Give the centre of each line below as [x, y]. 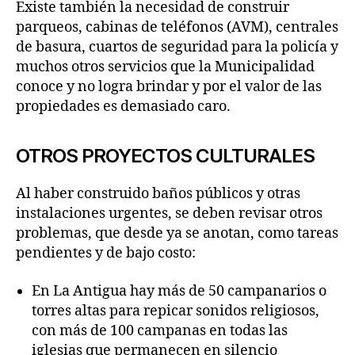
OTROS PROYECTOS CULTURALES [166, 156]
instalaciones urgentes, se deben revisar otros [169, 214]
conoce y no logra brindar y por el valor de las [169, 87]
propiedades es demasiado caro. [123, 107]
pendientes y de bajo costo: [106, 253]
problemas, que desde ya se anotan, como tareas [177, 233]
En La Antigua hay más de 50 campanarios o [179, 291]
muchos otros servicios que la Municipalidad [165, 67]
